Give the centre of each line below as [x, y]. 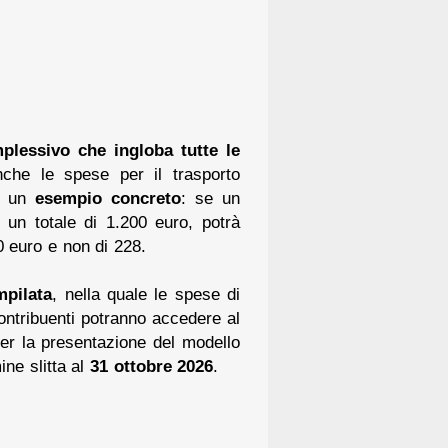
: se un [210, 197]
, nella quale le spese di [146, 293]
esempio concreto [107, 197]
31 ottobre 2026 [152, 365]
